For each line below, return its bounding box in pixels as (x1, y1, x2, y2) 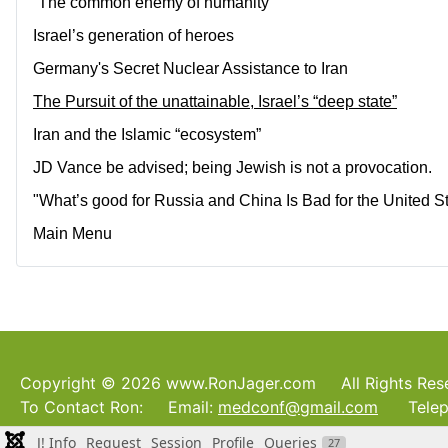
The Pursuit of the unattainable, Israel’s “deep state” (33, 93, 397, 111)
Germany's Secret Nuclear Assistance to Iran (33, 60, 348, 78)
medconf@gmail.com (218, 397, 378, 417)
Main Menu (33, 225, 112, 243)
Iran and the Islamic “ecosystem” (33, 126, 261, 144)
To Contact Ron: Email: (20, 397, 218, 417)
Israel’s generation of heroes (33, 27, 234, 45)
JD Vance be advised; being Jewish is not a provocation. (33, 159, 432, 177)
